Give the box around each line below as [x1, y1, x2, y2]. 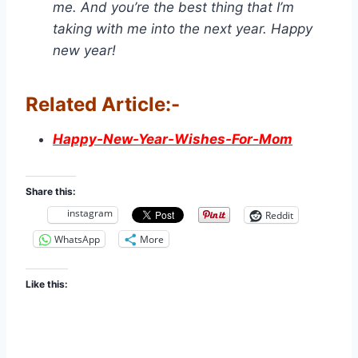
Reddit [265, 208, 293, 222]
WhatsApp [54, 232, 100, 246]
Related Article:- [26, 93, 180, 117]
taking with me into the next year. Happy [53, 21, 312, 38]
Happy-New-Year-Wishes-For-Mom [53, 131, 292, 148]
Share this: [26, 185, 76, 198]
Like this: [26, 278, 68, 291]
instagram [67, 206, 113, 221]
